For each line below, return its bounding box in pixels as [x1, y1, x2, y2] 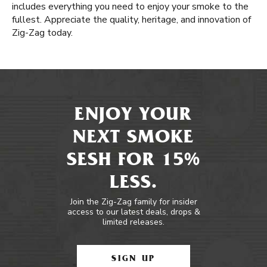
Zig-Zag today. [12, 26, 73, 39]
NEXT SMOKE [73, 129, 194, 148]
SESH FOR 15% [66, 152, 201, 171]
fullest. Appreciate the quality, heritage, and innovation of [12, 13, 251, 26]
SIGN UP [111, 255, 156, 264]
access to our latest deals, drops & [67, 206, 200, 218]
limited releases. [103, 216, 164, 228]
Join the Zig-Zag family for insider [70, 196, 197, 207]
